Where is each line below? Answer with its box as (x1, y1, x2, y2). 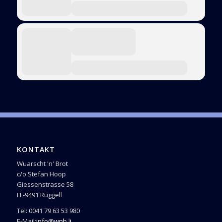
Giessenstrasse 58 (16, 180, 73, 189)
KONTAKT (16, 145, 55, 155)
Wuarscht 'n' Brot (16, 159, 68, 168)
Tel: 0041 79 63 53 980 (16, 206, 80, 216)
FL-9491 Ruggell (16, 190, 62, 200)
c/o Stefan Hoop (16, 169, 66, 179)
